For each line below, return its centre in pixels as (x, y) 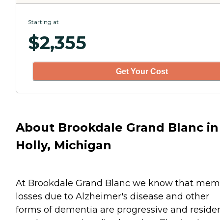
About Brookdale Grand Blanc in (117, 127)
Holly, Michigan (64, 145)
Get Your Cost (142, 71)
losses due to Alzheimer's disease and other (112, 196)
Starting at (43, 22)
